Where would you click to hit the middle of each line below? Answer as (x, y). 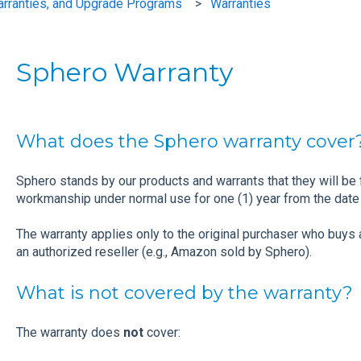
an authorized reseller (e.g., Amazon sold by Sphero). (164, 252)
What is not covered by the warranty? (184, 293)
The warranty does (69, 333)
